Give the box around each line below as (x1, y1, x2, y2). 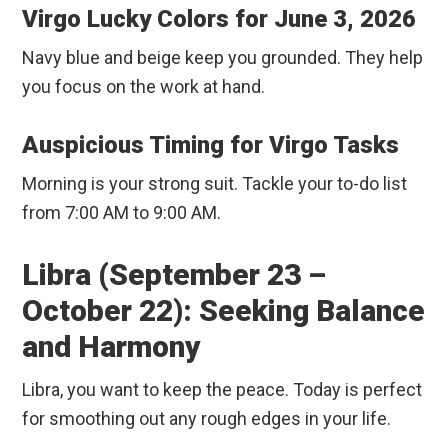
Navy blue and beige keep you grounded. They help (22, 47, 424, 69)
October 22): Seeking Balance (22, 293, 426, 329)
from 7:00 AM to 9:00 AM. (22, 202, 222, 224)
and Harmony (22, 329, 202, 365)
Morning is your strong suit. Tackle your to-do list (22, 173, 408, 195)
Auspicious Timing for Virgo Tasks (22, 131, 400, 160)
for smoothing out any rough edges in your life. (22, 408, 392, 430)
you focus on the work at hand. (22, 76, 266, 98)
